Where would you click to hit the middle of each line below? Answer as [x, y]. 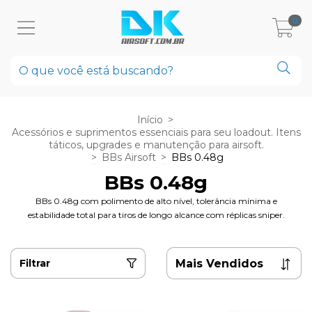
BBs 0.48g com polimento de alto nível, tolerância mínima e [156, 201]
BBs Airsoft [128, 157]
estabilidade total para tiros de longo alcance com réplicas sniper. [156, 215]
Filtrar [35, 263]
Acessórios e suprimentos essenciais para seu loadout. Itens [156, 132]
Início [150, 120]
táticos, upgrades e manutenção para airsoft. [156, 145]
